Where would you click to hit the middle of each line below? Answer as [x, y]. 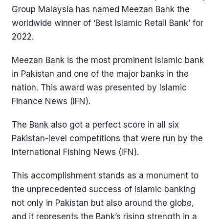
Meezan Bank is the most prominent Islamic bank [108, 60]
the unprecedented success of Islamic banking [104, 189]
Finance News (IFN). [51, 101]
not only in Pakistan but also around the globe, [103, 203]
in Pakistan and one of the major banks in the [100, 74]
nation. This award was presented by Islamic [99, 88]
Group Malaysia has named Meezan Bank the [101, 9]
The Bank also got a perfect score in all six [95, 125]
